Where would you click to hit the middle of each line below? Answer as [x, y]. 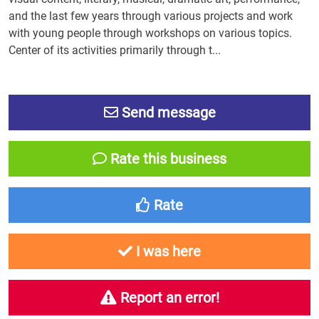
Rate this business [167, 159]
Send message [167, 113]
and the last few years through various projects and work [151, 16]
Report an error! [168, 298]
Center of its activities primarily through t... [115, 50]
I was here [167, 251]
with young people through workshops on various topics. [150, 33]
